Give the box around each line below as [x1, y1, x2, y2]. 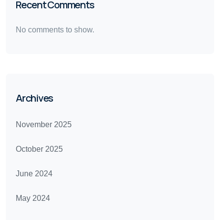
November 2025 [16, 120, 72, 129]
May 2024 [16, 194, 50, 202]
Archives [16, 91, 53, 105]
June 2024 [16, 169, 53, 178]
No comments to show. [16, 26, 94, 34]
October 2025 [16, 145, 63, 153]
